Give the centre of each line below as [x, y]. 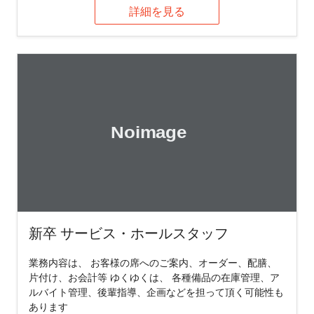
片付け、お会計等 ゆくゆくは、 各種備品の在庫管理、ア [154, 277]
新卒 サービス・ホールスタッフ [129, 233]
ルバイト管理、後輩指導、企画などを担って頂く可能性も [156, 292]
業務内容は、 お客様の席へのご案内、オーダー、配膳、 [153, 262]
